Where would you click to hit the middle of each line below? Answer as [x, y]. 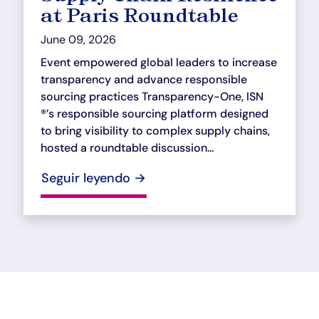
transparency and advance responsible [144, 79]
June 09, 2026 [79, 39]
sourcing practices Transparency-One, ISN [152, 96]
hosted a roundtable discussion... [127, 147]
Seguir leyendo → [94, 178]
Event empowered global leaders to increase [159, 62]
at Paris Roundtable [140, 15]
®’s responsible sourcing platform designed [155, 113]
